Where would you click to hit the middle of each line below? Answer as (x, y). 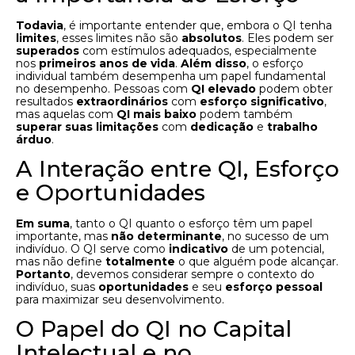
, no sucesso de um (275, 236)
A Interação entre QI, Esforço (177, 168)
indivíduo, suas (57, 286)
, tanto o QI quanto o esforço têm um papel (191, 223)
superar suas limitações (87, 126)
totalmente (140, 261)
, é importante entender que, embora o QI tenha (198, 25)
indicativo (198, 248)
